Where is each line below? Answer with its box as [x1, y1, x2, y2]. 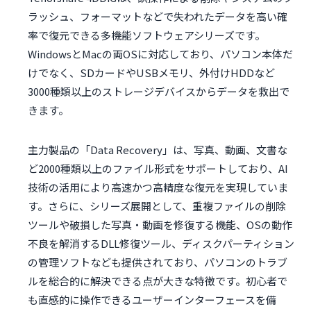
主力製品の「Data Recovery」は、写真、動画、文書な [28, 142, 287, 158]
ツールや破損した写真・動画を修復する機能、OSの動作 [28, 217, 292, 233]
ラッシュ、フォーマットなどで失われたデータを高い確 [28, 9, 287, 24]
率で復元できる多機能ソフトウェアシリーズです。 [28, 28, 265, 43]
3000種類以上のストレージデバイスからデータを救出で [28, 84, 289, 99]
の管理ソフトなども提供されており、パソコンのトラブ [28, 255, 287, 270]
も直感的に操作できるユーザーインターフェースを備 [28, 292, 276, 308]
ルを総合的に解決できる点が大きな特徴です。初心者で [28, 274, 287, 289]
